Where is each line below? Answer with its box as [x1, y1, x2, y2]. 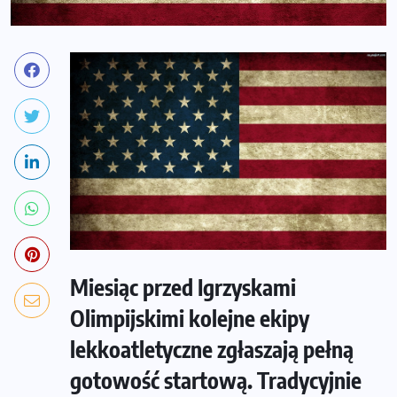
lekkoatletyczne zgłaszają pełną [70, 334, 354, 363]
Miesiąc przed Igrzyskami [70, 272, 296, 301]
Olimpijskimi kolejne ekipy [70, 303, 309, 332]
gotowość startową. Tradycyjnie [70, 365, 362, 394]
